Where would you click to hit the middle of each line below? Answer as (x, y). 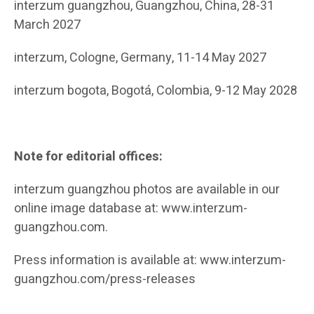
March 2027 (47, 25)
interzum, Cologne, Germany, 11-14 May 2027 (140, 58)
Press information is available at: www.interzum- (150, 261)
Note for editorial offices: (88, 157)
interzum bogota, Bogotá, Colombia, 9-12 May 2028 (156, 91)
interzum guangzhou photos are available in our (147, 190)
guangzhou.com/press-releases (105, 280)
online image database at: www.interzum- (131, 209)
